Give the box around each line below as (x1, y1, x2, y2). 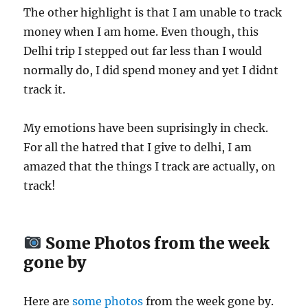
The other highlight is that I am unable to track (23, 5, 283, 19)
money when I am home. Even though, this (23, 24, 259, 38)
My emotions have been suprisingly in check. (23, 120, 269, 135)
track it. (23, 82, 66, 96)
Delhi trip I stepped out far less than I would (23, 43, 263, 58)
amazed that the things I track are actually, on (23, 159, 276, 173)
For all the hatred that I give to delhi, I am (23, 140, 252, 154)
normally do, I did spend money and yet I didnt (23, 63, 279, 77)
